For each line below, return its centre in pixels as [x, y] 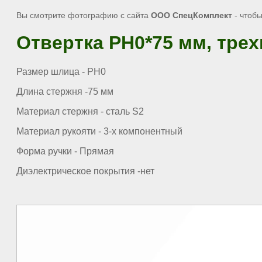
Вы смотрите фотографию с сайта [84, 15]
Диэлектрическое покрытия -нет [85, 171]
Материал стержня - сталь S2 [80, 111]
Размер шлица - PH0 [61, 71]
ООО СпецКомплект [192, 15]
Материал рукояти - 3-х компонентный [99, 131]
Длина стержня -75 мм [65, 91]
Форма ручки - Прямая [65, 151]
